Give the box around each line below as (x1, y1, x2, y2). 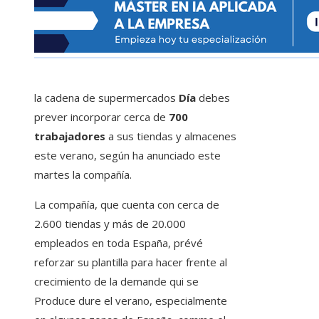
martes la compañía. (34, 167, 132, 182)
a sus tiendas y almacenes (105, 129, 236, 144)
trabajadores (34, 129, 105, 144)
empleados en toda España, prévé (34, 236, 203, 251)
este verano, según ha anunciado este (34, 148, 221, 163)
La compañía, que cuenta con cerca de (34, 197, 219, 212)
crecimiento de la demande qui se (34, 274, 199, 289)
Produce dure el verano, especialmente (34, 293, 227, 308)
